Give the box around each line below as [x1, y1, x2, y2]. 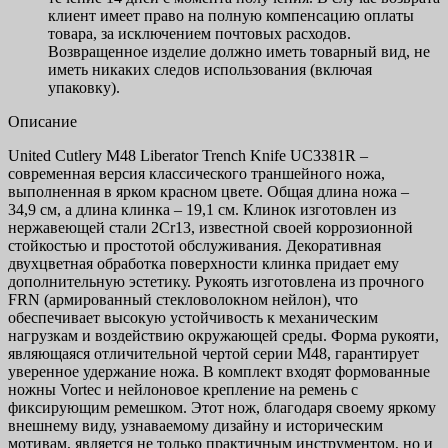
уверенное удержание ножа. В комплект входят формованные [8, 363, 430, 381]
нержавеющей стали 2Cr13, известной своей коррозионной [8, 219, 413, 237]
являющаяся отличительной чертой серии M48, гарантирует [8, 345, 419, 363]
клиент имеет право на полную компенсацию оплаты [48, 7, 414, 25]
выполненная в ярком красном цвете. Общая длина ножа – [8, 183, 409, 201]
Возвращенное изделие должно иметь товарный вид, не [48, 43, 430, 61]
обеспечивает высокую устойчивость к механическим [8, 309, 378, 327]
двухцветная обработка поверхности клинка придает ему [8, 255, 399, 273]
